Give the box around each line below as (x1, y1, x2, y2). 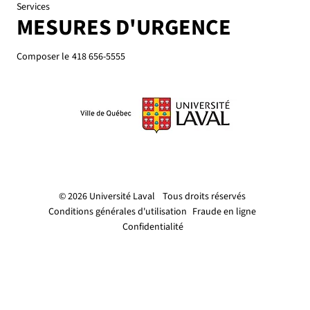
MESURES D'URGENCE (17, 11, 231, 44)
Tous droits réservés (163, 189, 246, 203)
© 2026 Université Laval (58, 189, 157, 203)
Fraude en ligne (192, 204, 256, 219)
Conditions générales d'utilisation (48, 204, 187, 219)
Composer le (17, 49, 69, 64)
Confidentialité (122, 219, 183, 234)
